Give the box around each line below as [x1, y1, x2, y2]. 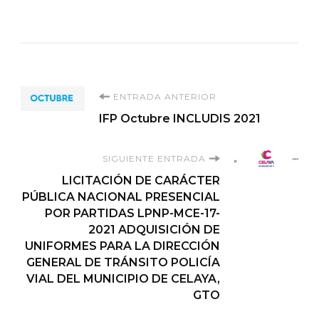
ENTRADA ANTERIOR [113, 90, 216, 102]
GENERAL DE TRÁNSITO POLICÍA [26, 255, 220, 269]
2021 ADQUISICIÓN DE [88, 222, 220, 236]
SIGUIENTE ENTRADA [103, 152, 206, 164]
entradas [20, 155, 148, 189]
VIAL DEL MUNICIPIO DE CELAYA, [26, 271, 220, 286]
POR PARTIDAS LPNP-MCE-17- [45, 206, 220, 220]
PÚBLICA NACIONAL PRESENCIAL [22, 189, 220, 204]
